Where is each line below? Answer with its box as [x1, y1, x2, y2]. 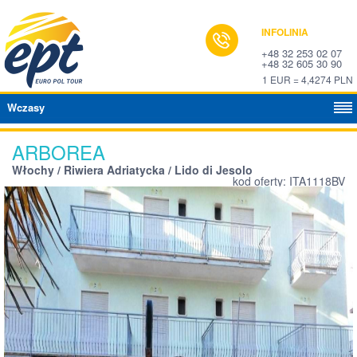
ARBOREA [12, 138, 116, 166]
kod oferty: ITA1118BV [233, 173, 345, 189]
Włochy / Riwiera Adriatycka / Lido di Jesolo [12, 162, 253, 178]
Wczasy [7, 100, 45, 115]
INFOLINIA [261, 25, 308, 39]
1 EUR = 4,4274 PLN [262, 73, 353, 86]
